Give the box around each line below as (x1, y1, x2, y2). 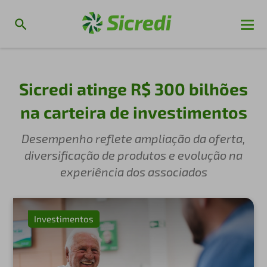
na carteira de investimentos (20, 102, 247, 122)
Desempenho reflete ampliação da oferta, (21, 131, 246, 145)
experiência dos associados (60, 164, 207, 179)
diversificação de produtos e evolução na (24, 148, 243, 162)
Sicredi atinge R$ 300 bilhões (19, 79, 248, 99)
